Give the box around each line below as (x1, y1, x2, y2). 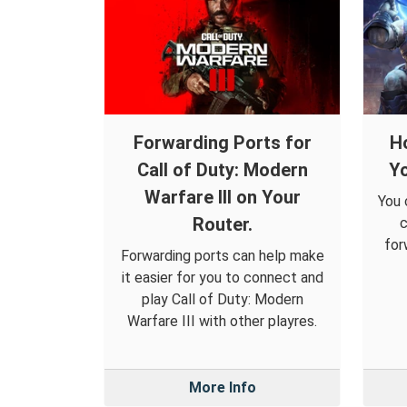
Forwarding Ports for (133, 132, 312, 154)
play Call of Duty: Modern (141, 291, 303, 309)
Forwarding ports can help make (120, 247, 324, 265)
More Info (188, 379, 256, 397)
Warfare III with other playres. (127, 313, 317, 331)
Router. (192, 213, 253, 236)
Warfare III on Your (144, 186, 301, 209)
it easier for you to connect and (121, 269, 323, 287)
